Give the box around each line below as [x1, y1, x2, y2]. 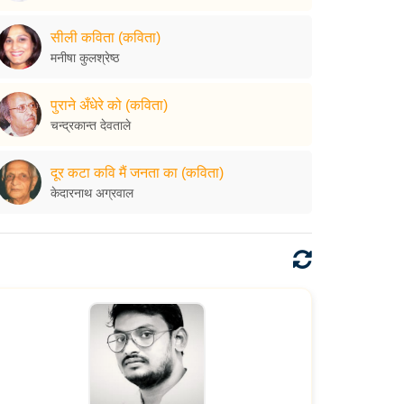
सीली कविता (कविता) [50, 29, 161, 45]
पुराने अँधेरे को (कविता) [50, 96, 168, 113]
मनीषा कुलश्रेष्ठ [50, 50, 119, 65]
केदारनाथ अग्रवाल [50, 185, 133, 200]
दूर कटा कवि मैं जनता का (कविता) [50, 164, 224, 180]
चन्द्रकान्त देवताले [50, 117, 131, 133]
